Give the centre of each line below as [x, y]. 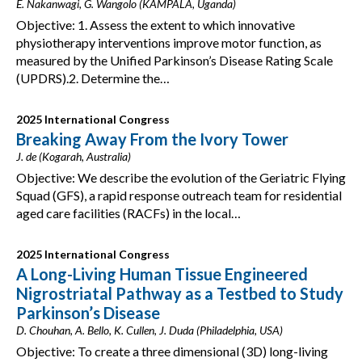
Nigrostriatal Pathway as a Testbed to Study [180, 293]
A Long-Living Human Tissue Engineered [162, 274]
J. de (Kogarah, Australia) [74, 156]
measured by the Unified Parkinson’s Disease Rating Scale [175, 60]
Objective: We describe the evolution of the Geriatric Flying [181, 177]
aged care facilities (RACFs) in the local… [128, 213]
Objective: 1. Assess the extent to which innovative [156, 25]
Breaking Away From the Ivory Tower [152, 139]
